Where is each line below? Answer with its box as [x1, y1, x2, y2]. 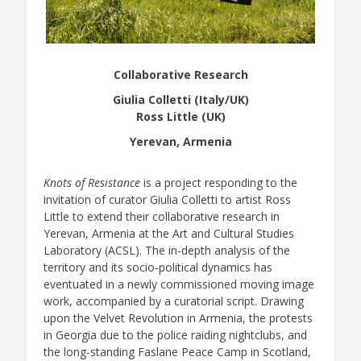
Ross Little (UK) [135, 108, 226, 124]
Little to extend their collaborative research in [44, 208, 280, 224]
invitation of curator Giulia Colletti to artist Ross [44, 191, 291, 207]
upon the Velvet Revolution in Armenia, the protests [44, 309, 313, 326]
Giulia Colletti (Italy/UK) [112, 91, 249, 107]
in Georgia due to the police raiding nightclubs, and [44, 326, 307, 342]
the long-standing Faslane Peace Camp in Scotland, [44, 343, 311, 359]
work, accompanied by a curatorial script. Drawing [44, 293, 304, 309]
